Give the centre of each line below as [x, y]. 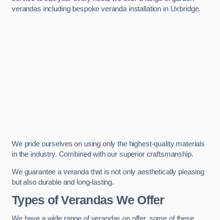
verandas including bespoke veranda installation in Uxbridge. [106, 9]
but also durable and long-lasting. [63, 182]
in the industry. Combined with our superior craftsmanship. [103, 154]
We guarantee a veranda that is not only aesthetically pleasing [108, 172]
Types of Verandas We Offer [88, 200]
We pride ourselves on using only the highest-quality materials [108, 144]
